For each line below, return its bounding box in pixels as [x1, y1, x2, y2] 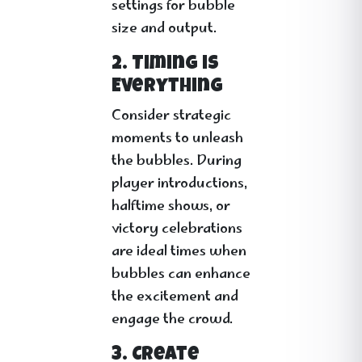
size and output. [112, 17, 217, 41]
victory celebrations [112, 217, 242, 242]
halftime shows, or [112, 195, 230, 219]
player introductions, [112, 172, 247, 196]
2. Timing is [112, 55, 219, 74]
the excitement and [112, 285, 238, 309]
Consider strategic [112, 104, 231, 128]
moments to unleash [112, 127, 243, 151]
